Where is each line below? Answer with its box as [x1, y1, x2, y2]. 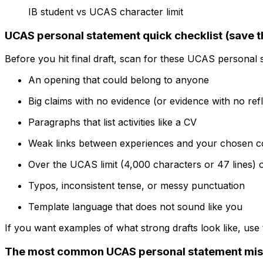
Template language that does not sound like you [28, 201, 242, 213]
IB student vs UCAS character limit [28, 5, 183, 18]
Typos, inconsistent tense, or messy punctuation [28, 180, 245, 192]
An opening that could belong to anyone [28, 74, 209, 86]
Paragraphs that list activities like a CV [28, 116, 197, 129]
